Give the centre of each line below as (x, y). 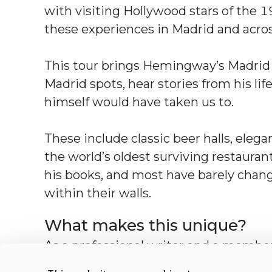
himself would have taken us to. (139, 102)
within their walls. (98, 193)
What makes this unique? (145, 225)
